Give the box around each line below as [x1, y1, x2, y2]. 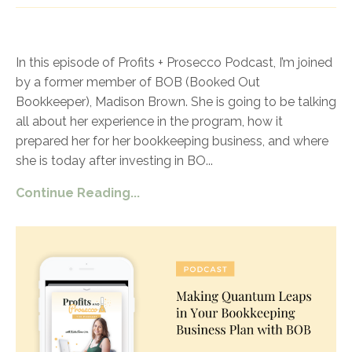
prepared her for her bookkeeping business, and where [16, 133, 328, 148]
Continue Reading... [16, 185, 140, 200]
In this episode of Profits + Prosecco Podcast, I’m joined [16, 54, 332, 70]
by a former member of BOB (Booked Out [16, 74, 260, 90]
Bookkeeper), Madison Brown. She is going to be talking [16, 93, 336, 109]
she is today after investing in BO [16, 152, 206, 168]
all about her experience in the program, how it [16, 113, 283, 129]
